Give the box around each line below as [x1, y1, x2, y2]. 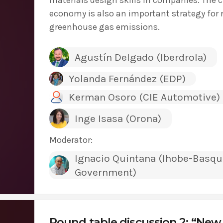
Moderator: [49, 134, 93, 145]
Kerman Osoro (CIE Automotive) [68, 91, 220, 103]
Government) [74, 166, 136, 178]
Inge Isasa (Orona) [74, 112, 161, 124]
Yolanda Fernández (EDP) [68, 72, 186, 85]
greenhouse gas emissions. [49, 21, 160, 32]
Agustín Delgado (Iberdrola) [74, 51, 207, 63]
